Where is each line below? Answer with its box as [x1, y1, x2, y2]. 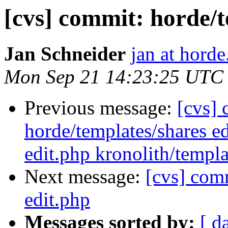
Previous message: [24, 97, 177, 119]
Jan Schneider [4, 43, 126, 65]
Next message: [24, 165, 146, 188]
